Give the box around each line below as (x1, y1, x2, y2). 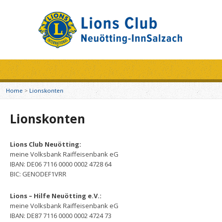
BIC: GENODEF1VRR (10, 169, 66, 178)
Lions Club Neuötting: (10, 140, 81, 149)
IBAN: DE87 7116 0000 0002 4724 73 (10, 211, 111, 220)
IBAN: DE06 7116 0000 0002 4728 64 (10, 160, 111, 168)
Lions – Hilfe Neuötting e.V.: (10, 191, 102, 200)
